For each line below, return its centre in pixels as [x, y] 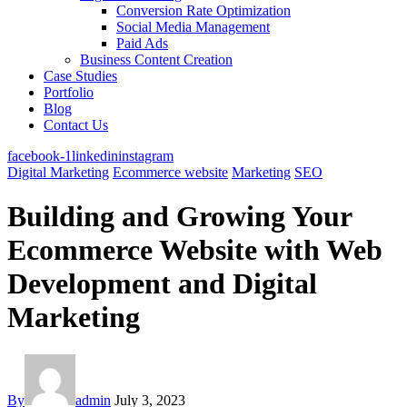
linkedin [95, 156]
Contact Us [76, 125]
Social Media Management [193, 27]
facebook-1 [40, 156]
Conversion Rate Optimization [203, 10]
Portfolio [69, 92]
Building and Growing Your [179, 217]
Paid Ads [142, 43]
